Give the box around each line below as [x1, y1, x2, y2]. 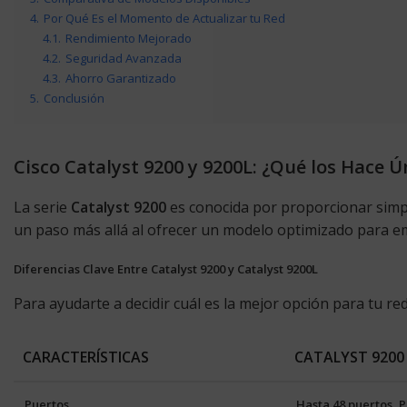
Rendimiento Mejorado [65, 30, 192, 46]
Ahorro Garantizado [65, 70, 176, 86]
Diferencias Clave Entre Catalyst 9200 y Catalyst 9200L [14, 261, 318, 277]
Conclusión [44, 90, 104, 106]
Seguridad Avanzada [65, 50, 182, 66]
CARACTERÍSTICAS [23, 347, 149, 367]
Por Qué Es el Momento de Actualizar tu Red [44, 10, 285, 26]
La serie [14, 197, 71, 217]
